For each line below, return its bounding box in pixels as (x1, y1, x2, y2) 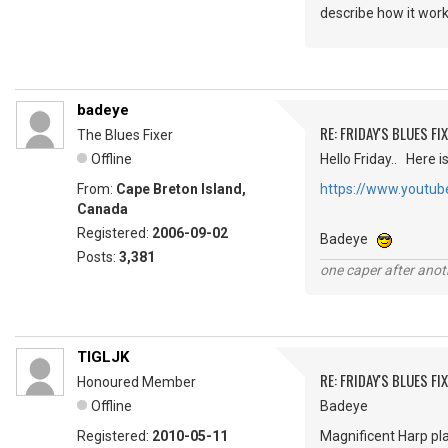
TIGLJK (77, 348, 129, 367)
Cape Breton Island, (116, 181, 246, 198)
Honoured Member (77, 374, 196, 391)
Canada (77, 201, 128, 218)
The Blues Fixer (77, 127, 173, 144)
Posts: (77, 249, 119, 266)
